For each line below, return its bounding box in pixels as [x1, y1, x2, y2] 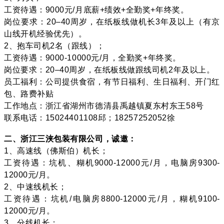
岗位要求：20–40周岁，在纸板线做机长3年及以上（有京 [4, 17, 220, 26]
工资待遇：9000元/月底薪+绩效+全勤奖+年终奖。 [4, 5, 189, 14]
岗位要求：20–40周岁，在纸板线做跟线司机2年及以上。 [4, 65, 215, 74]
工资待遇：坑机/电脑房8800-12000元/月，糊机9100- [4, 194, 220, 203]
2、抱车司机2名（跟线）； [4, 41, 105, 50]
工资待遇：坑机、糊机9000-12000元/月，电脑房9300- [4, 158, 220, 167]
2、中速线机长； [4, 182, 67, 191]
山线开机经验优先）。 [4, 29, 87, 38]
